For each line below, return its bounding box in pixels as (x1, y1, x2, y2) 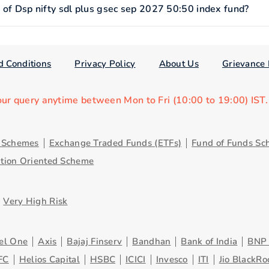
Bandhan (132, 235, 171, 247)
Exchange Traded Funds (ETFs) (49, 137, 182, 149)
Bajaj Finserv (67, 235, 122, 247)
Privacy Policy (74, 58, 136, 70)
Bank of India (181, 235, 238, 247)
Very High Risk (3, 195, 68, 207)
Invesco (156, 253, 188, 265)
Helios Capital (19, 253, 80, 265)
